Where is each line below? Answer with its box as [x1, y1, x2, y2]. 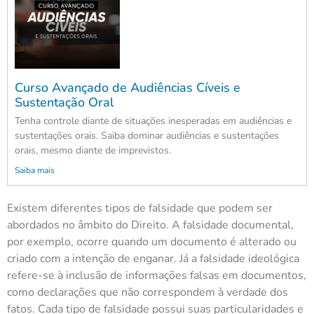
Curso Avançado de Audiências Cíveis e [15, 79, 240, 97]
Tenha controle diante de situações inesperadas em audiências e [15, 114, 292, 128]
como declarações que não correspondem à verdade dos [7, 285, 288, 301]
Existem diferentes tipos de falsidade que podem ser [7, 200, 273, 217]
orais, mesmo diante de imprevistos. [15, 144, 171, 158]
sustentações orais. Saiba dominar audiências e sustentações [15, 129, 279, 143]
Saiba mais [15, 165, 55, 177]
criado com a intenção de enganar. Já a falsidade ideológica [7, 251, 299, 267]
